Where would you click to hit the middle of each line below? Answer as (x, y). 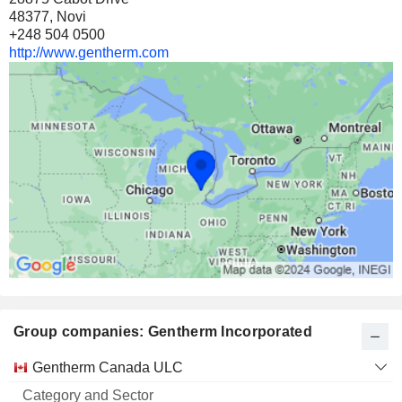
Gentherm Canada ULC (108, 367)
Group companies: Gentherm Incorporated (163, 331)
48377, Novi (48, 17)
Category (89, 366)
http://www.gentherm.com (89, 53)
